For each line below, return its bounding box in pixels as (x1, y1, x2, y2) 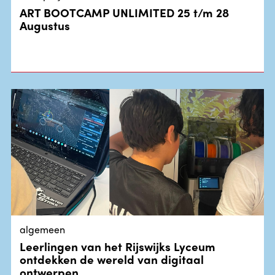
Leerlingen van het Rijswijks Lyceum (20, 238, 216, 255)
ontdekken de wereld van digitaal (20, 250, 204, 268)
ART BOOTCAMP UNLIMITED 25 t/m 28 (20, 4, 230, 21)
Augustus (20, 17, 71, 34)
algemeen (20, 222, 66, 236)
